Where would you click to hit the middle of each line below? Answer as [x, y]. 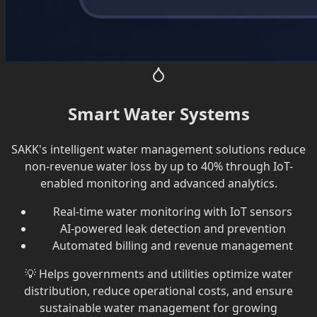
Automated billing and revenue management [173, 245]
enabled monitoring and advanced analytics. [158, 183]
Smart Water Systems [158, 113]
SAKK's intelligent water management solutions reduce [158, 149]
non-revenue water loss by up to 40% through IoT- [158, 166]
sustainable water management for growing [158, 307]
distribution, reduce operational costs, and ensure [158, 290]
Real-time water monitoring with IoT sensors [173, 211]
